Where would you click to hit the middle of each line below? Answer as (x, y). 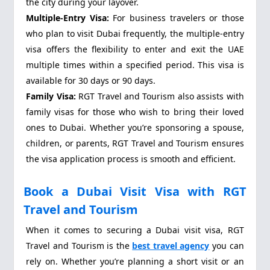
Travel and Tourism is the (79, 245)
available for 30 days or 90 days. (91, 80)
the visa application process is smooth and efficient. (131, 159)
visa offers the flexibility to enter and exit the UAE (135, 49)
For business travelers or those (176, 17)
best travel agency (171, 245)
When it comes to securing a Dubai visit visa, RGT (135, 230)
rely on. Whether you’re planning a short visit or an (135, 261)
